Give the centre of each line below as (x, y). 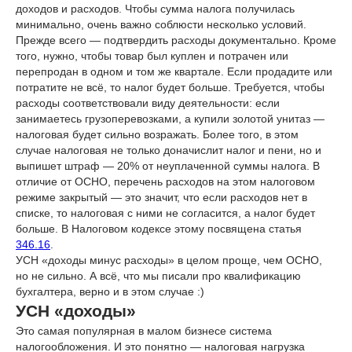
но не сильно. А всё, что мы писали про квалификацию (158, 276)
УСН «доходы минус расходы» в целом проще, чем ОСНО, (169, 260)
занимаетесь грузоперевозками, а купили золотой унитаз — (170, 119)
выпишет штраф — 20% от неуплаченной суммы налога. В (168, 166)
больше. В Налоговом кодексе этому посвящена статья (159, 229)
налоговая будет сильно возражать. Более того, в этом (157, 134)
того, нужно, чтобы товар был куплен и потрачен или (152, 56)
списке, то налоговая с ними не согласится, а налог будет (165, 213)
